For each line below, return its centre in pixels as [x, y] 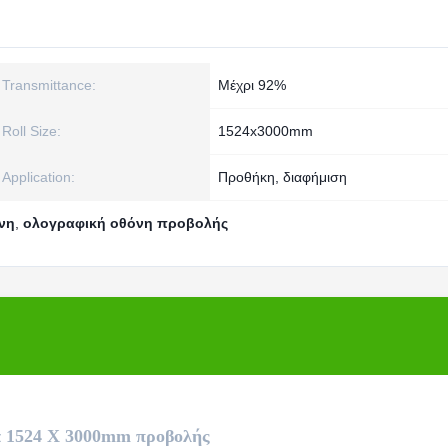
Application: [38, 177]
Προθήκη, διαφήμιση [282, 177]
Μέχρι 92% [252, 85]
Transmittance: [49, 85]
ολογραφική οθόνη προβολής [125, 223]
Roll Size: [31, 131]
